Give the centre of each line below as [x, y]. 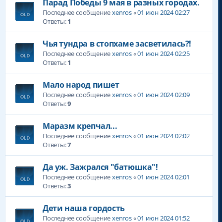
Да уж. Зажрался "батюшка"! [100, 167]
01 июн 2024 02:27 [164, 12]
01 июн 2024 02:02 [164, 136]
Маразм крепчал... [80, 126]
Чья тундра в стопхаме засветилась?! [117, 43]
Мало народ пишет [81, 84]
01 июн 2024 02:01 [164, 177]
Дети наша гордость [84, 208]
